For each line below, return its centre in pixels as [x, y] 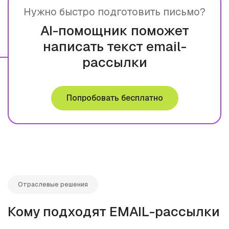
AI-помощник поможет [114, 30]
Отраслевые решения [53, 184]
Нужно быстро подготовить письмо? [114, 12]
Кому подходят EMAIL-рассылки [114, 211]
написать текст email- [114, 46]
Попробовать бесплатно [114, 98]
